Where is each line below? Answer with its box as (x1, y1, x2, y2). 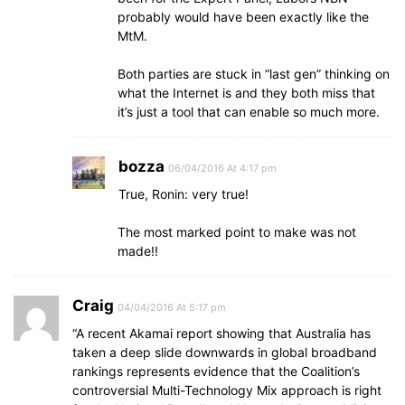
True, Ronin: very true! (118, 186, 249, 202)
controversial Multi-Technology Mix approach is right (72, 382, 381, 398)
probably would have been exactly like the (118, 9, 369, 24)
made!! (118, 243, 158, 259)
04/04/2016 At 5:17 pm (118, 301, 226, 314)
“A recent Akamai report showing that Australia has (72, 325, 371, 341)
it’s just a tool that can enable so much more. (118, 104, 380, 119)
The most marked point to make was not (118, 224, 356, 240)
